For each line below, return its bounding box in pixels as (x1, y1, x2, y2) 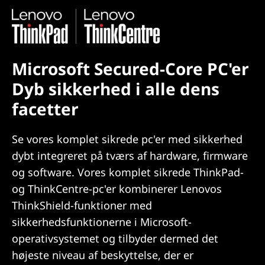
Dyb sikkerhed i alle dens (12, 77, 219, 101)
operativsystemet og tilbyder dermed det (12, 231, 218, 246)
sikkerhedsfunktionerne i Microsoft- (12, 215, 192, 230)
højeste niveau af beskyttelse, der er (12, 248, 193, 263)
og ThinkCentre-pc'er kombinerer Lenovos (12, 182, 222, 196)
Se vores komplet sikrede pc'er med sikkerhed (12, 132, 243, 147)
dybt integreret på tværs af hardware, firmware (12, 148, 248, 163)
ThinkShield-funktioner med (12, 198, 152, 213)
